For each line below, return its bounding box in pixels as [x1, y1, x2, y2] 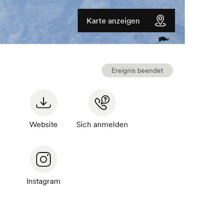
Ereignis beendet [111, 66, 164, 75]
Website [29, 119, 58, 130]
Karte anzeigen [87, 16, 140, 26]
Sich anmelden [76, 119, 128, 130]
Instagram [26, 176, 61, 186]
